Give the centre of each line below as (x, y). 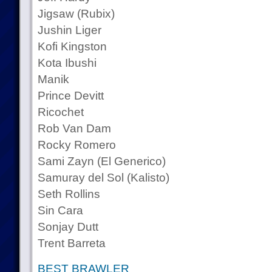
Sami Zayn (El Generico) (101, 161)
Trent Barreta (71, 243)
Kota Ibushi (67, 63)
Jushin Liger (69, 30)
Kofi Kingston (72, 46)
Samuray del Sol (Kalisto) (103, 178)
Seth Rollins (69, 194)
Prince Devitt (70, 96)
